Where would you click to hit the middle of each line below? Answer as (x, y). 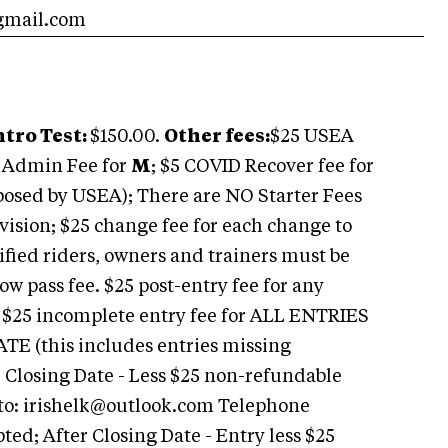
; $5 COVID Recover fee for (262, 167)
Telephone (262, 407)
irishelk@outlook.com (118, 407)
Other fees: (217, 137)
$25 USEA (312, 137)
